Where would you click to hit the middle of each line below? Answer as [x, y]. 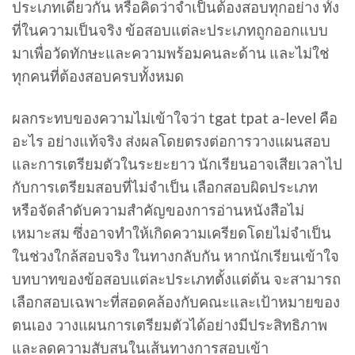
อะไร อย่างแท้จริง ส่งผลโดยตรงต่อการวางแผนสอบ [171, 141]
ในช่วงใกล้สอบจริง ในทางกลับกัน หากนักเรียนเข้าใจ [176, 256]
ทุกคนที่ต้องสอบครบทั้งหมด [98, 76]
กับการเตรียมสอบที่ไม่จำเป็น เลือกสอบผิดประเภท [165, 187]
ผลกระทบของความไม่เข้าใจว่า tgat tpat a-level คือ [175, 118]
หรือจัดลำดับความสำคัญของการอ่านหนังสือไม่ [158, 210]
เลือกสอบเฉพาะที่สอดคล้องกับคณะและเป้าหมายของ [176, 302]
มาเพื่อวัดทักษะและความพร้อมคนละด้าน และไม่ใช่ [170, 53]
